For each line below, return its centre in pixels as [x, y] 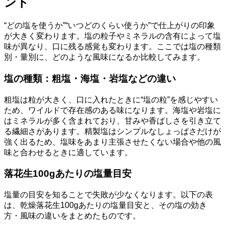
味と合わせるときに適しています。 [68, 152]
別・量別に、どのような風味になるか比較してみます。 [104, 57]
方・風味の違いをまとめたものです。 [72, 216]
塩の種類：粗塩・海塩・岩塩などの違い [90, 78]
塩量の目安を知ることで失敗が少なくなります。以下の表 [108, 195]
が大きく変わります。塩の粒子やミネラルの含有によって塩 [113, 36]
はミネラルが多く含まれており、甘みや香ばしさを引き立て [113, 121]
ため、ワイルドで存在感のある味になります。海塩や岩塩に [113, 110]
